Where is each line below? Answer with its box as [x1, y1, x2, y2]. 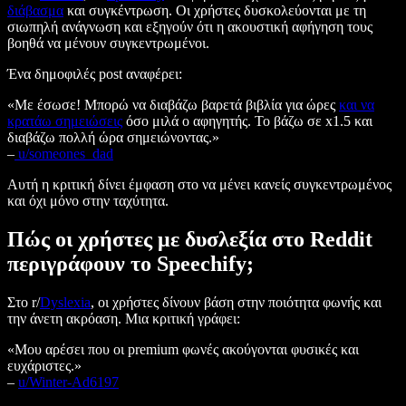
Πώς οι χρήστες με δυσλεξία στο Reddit [7, 227, 372, 252]
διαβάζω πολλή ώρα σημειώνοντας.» [7, 130, 219, 146]
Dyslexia [40, 295, 91, 311]
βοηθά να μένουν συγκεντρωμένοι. [7, 35, 209, 52]
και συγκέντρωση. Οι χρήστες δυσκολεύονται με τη [63, 3, 366, 19]
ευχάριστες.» [7, 358, 82, 374]
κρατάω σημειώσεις [7, 113, 122, 130]
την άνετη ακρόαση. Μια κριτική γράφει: [7, 311, 240, 327]
